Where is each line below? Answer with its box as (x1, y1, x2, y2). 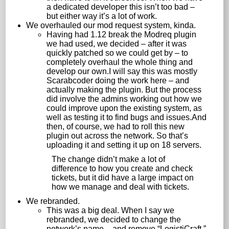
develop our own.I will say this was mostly (47, 66, 198, 76)
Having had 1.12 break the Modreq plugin (47, 30, 197, 39)
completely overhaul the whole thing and (47, 57, 193, 66)
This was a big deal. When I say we (47, 205, 175, 215)
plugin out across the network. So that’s (47, 131, 189, 140)
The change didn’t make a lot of (52, 154, 166, 164)
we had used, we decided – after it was (47, 39, 187, 48)
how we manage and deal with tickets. (52, 182, 190, 191)
